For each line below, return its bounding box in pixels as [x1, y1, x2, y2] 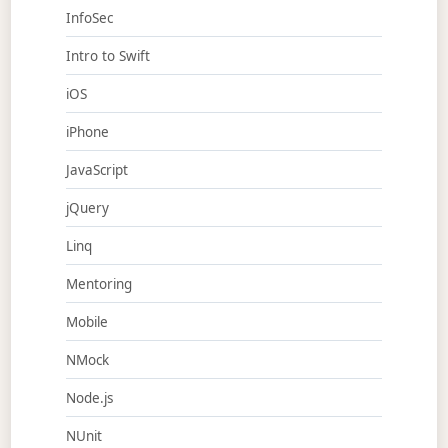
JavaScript [65, 160, 128, 179]
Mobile [65, 312, 108, 331]
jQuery [65, 198, 109, 217]
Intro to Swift [65, 46, 150, 65]
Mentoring [65, 274, 132, 293]
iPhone [65, 122, 109, 141]
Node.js [65, 388, 113, 407]
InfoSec [65, 8, 113, 27]
